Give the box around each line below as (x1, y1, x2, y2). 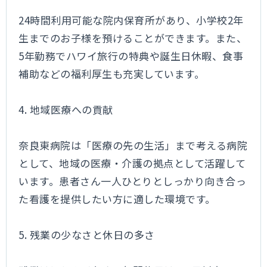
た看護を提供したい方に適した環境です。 (18, 191, 216, 206)
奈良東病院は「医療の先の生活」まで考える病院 (18, 138, 248, 153)
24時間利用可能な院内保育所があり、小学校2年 (18, 13, 244, 27)
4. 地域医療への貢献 (18, 102, 113, 117)
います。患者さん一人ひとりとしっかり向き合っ (18, 173, 247, 188)
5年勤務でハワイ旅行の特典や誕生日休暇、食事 (18, 48, 244, 63)
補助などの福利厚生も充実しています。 (18, 66, 205, 81)
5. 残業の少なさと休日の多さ (18, 227, 155, 242)
